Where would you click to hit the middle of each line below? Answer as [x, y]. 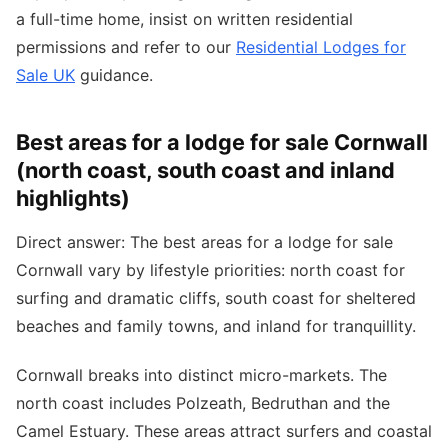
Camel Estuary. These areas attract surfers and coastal [224, 430]
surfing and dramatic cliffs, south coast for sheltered [216, 297]
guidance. [114, 74]
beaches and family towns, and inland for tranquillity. [216, 325]
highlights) [73, 197]
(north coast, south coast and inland [205, 169]
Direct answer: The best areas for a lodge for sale [204, 241]
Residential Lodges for [321, 46]
